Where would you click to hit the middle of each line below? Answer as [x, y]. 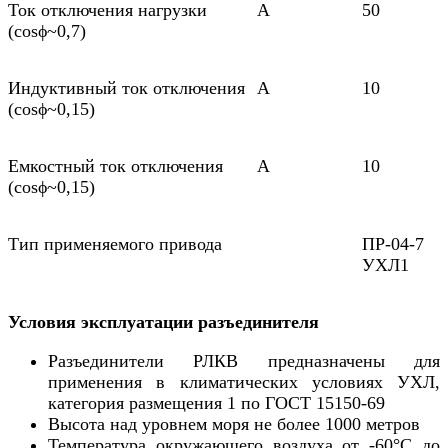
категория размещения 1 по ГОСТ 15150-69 [216, 403]
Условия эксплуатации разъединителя [163, 322]
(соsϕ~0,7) [47, 31]
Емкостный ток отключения [115, 166]
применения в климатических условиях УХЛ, [244, 382]
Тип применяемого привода [115, 244]
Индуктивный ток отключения [126, 88]
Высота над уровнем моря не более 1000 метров [234, 424]
